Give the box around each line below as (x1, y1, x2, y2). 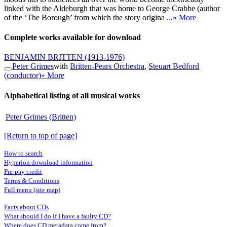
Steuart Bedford (148, 62, 199, 71)
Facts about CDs (4, 203, 49, 211)
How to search (4, 149, 43, 157)
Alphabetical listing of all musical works (4, 91, 140, 100)
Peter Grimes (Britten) (6, 112, 76, 121)
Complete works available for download (4, 32, 141, 42)
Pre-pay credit (4, 167, 42, 175)
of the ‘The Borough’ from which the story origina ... (4, 13, 173, 22)
